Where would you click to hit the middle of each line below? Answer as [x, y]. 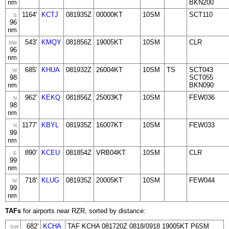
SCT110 [201, 15]
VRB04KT [111, 153]
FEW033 [202, 125]
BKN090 [201, 85]
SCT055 [201, 77]
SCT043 [201, 70]
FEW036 [202, 97]
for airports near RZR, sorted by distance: [83, 211]
